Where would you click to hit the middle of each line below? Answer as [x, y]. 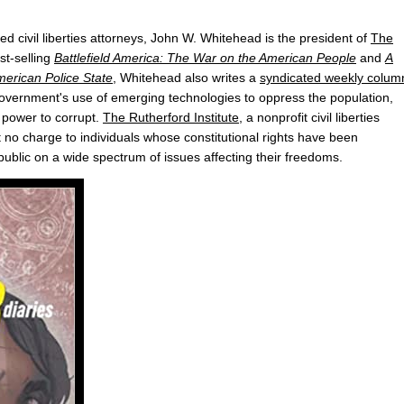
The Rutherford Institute [171, 118]
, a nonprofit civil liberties [309, 118]
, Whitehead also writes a [186, 78]
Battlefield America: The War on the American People [205, 58]
